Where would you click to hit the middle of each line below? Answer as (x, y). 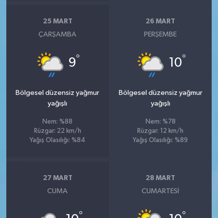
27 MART (57, 178)
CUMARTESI (161, 191)
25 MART (57, 21)
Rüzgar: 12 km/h (161, 131)
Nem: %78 (160, 122)
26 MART (161, 21)
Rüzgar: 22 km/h (57, 131)
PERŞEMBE (161, 35)
